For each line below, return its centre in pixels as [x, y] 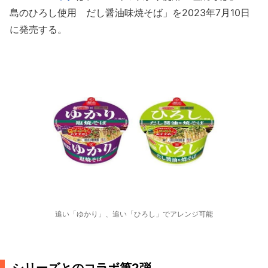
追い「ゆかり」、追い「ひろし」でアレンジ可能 [134, 214]
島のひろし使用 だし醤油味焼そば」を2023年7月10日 [130, 13]
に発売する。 [38, 29]
